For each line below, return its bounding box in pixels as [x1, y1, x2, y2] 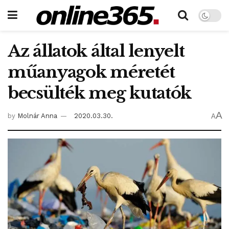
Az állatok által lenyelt [8, 41, 185, 61]
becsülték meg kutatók [8, 83, 192, 103]
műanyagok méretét [8, 62, 175, 82]
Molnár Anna [17, 112, 57, 120]
